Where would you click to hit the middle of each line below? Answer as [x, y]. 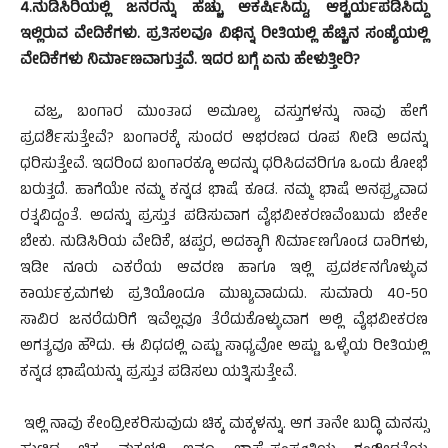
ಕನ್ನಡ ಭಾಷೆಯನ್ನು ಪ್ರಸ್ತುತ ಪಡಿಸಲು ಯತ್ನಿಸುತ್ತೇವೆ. [158, 373]
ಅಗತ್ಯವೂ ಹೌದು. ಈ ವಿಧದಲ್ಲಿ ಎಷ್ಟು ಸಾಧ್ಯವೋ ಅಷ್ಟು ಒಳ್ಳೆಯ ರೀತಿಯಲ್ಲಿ [224, 347]
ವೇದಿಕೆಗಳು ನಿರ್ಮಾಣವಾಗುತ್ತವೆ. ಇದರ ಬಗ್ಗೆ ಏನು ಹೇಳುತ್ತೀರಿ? [190, 61]
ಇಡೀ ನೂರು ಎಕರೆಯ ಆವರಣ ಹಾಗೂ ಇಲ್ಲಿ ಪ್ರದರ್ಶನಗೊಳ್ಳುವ [224, 269]
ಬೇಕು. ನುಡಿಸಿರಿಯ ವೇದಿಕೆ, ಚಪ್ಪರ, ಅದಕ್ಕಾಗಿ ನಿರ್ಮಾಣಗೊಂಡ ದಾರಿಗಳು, [224, 243]
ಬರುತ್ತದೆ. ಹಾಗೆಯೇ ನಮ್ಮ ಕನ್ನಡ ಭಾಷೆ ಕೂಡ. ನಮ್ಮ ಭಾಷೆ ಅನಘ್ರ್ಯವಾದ [224, 191]
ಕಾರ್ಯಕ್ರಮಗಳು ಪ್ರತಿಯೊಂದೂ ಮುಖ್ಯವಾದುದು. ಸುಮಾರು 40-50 [224, 295]
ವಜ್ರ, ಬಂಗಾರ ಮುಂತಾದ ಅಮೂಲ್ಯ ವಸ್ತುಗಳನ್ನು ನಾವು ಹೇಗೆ [224, 113]
